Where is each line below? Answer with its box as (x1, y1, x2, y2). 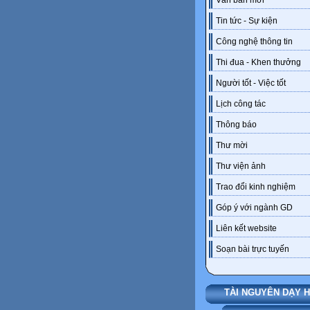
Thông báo (216, 120, 257, 130)
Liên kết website (216, 224, 277, 234)
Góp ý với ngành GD (216, 203, 293, 213)
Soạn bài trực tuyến (216, 244, 289, 255)
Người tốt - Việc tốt (216, 78, 286, 89)
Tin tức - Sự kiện (216, 16, 277, 26)
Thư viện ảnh (216, 161, 266, 172)
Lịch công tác (216, 99, 266, 109)
